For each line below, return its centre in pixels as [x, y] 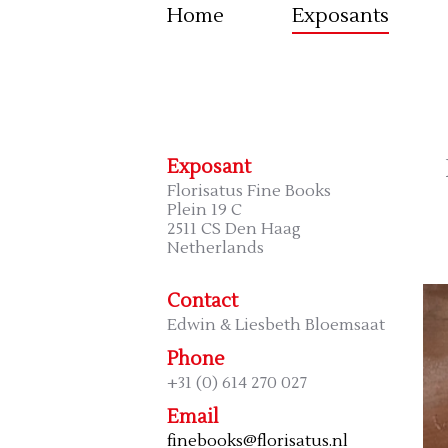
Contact [202, 300]
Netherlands [215, 247]
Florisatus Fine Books [249, 190]
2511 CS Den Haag [234, 228]
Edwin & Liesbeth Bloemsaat [276, 324]
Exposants [340, 15]
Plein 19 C [204, 209]
